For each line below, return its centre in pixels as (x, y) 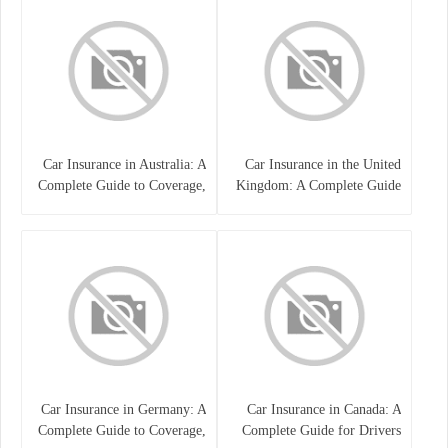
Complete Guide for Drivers (321, 430)
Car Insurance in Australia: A (124, 164)
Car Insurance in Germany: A (123, 409)
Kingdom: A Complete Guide (318, 185)
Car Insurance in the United (323, 164)
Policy (187, 227)
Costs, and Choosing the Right (120, 206)
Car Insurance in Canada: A (324, 409)
